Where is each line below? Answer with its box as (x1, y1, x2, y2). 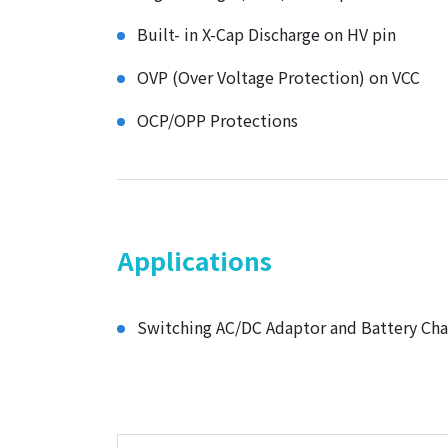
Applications (117, 242, 272, 278)
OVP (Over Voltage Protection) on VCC (137, 65, 420, 89)
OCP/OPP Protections (137, 108, 298, 132)
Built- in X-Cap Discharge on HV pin (137, 22, 396, 46)
